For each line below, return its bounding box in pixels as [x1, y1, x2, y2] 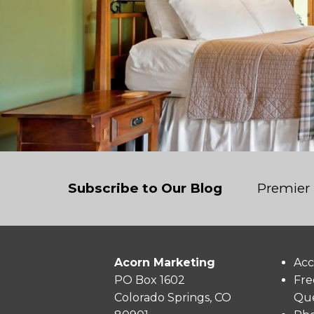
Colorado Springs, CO [114, 290, 231, 304]
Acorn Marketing [114, 255, 215, 269]
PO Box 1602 [114, 273, 185, 287]
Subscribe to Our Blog [67, 180, 222, 197]
